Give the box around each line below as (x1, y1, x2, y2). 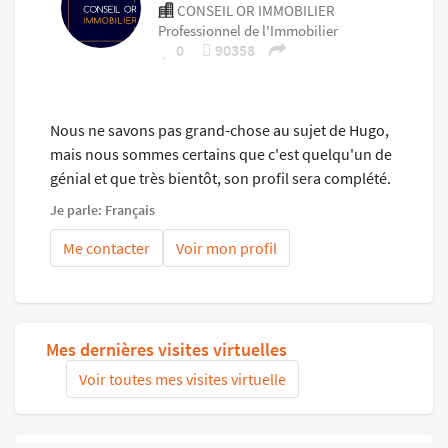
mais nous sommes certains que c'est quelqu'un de (50, 143, 392, 164)
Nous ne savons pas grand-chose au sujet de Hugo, (50, 119, 389, 140)
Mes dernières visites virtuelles (46, 337, 287, 361)
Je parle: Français (50, 200, 155, 219)
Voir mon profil (176, 237, 277, 258)
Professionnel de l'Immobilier (158, 20, 338, 40)
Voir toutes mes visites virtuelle (79, 368, 286, 389)
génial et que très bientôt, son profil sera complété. (50, 167, 391, 188)
